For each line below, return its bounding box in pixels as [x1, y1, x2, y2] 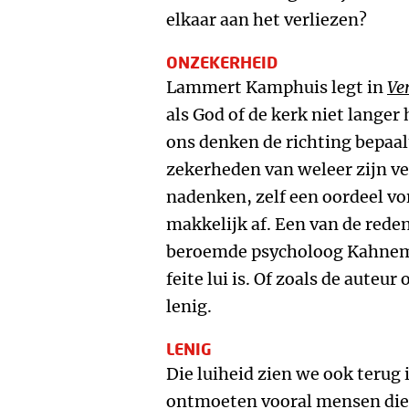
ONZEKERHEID [166, 52, 278, 72]
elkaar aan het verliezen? [166, 9, 367, 30]
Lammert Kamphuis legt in [166, 77, 387, 98]
